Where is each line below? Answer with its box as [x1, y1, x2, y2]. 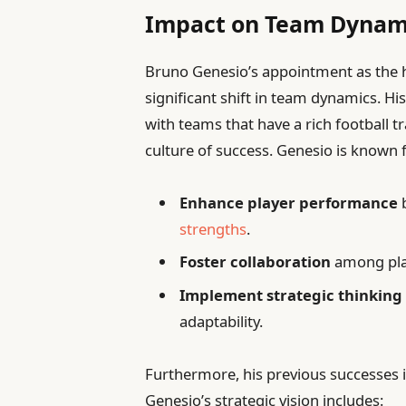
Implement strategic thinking [179, 284, 403, 305]
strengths [179, 217, 247, 239]
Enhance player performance [179, 191, 399, 213]
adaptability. [179, 310, 264, 332]
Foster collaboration [179, 251, 332, 273]
